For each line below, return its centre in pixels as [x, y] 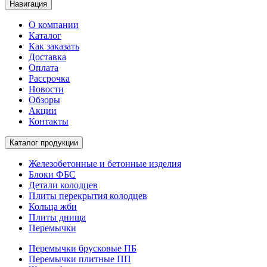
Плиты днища [57, 218]
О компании [54, 25]
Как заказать [54, 46]
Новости [46, 89]
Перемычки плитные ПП [80, 259]
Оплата [44, 68]
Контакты [49, 122]
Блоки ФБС [52, 175]
